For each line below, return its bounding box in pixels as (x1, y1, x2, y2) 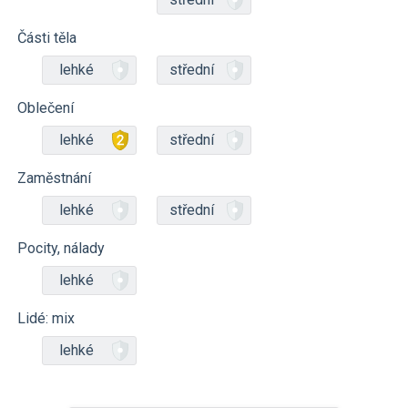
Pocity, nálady (17, 240, 105, 257)
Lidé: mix (17, 310, 75, 327)
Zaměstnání (17, 169, 91, 187)
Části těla (17, 29, 76, 46)
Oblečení (17, 99, 74, 117)
